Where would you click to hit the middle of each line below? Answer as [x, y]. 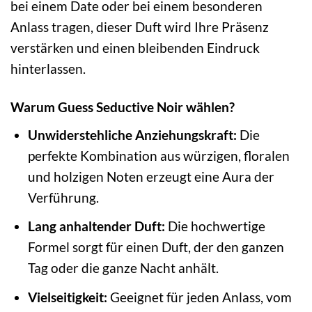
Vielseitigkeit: [67, 297]
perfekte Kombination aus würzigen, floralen [158, 155]
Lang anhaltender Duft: [96, 226]
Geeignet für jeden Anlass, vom [199, 297]
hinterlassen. [48, 69]
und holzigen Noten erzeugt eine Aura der [151, 176]
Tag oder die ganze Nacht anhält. [123, 268]
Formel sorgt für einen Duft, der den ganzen [156, 247]
